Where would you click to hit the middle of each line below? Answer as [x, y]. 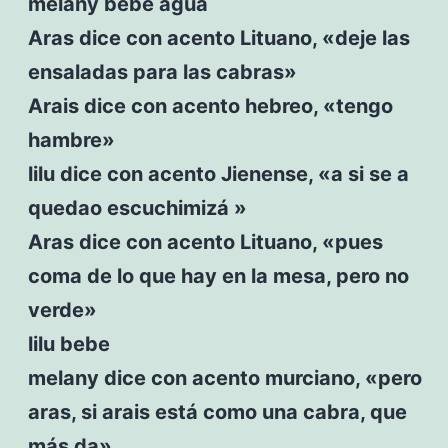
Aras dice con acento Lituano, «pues [205, 241]
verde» [62, 309]
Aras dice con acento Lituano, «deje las [218, 37]
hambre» [71, 139]
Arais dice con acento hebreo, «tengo [210, 105]
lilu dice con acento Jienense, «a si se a [218, 173]
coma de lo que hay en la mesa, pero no [218, 275]
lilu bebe [68, 343]
